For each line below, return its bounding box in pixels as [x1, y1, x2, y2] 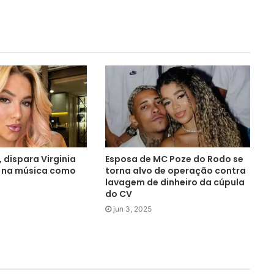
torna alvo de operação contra [105, 164, 246, 177]
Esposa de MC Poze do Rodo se [105, 152, 244, 165]
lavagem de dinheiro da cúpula [105, 176, 245, 188]
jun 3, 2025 [113, 204, 152, 213]
